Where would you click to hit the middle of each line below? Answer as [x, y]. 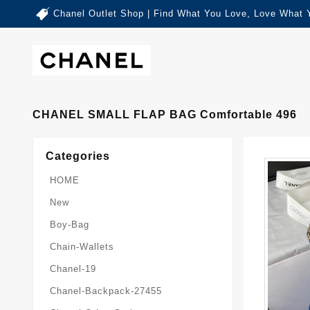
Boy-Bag [70, 224]
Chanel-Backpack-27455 [106, 291]
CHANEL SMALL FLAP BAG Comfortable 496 [165, 114]
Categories [78, 156]
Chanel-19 [73, 268]
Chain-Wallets [82, 246]
